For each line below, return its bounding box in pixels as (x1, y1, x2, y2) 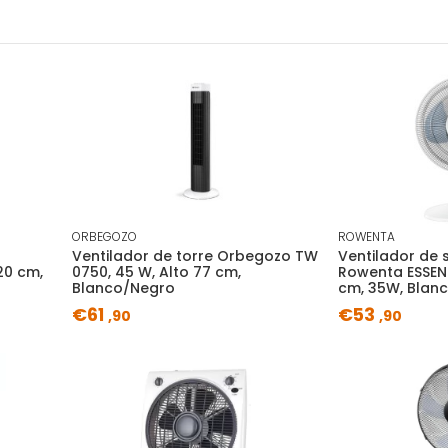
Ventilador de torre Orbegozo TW (71, 246, 318, 267)
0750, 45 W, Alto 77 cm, (71, 262, 241, 283)
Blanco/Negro (71, 278, 175, 299)
